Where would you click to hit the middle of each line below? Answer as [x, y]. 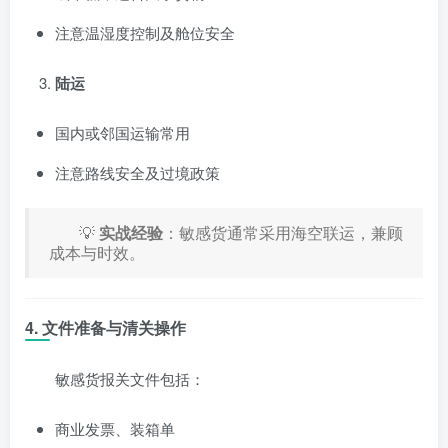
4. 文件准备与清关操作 [105, 327]
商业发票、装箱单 [115, 428]
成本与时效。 [97, 252]
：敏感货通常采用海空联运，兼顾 [283, 232]
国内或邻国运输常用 [122, 132]
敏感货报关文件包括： [130, 378]
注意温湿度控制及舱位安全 [145, 32]
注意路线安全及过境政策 [137, 172]
